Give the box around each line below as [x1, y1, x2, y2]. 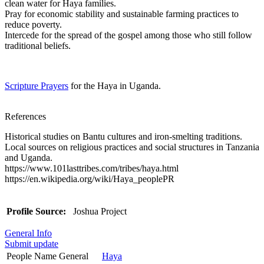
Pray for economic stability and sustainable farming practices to [5, 8, 239, 19]
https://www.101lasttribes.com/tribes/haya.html [5, 163, 179, 173]
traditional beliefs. [5, 40, 71, 51]
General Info [5, 227, 52, 238]
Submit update [5, 238, 58, 249]
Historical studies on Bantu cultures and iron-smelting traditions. [5, 131, 242, 141]
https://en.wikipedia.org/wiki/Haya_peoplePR [5, 173, 174, 184]
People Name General [6, 250, 88, 261]
